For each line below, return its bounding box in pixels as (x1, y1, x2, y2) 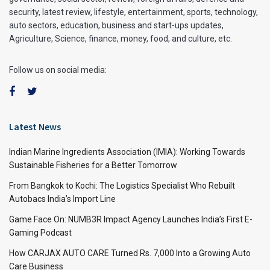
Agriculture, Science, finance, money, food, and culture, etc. (9, 33, 232, 43)
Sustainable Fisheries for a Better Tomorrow (9, 160, 177, 170)
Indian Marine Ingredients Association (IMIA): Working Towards (9, 146, 245, 157)
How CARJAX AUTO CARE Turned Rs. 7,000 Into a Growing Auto (9, 248, 251, 258)
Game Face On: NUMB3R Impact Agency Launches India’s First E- (9, 214, 253, 224)
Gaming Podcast (9, 227, 72, 237)
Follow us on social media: (9, 64, 107, 75)
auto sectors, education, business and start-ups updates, (9, 20, 224, 30)
